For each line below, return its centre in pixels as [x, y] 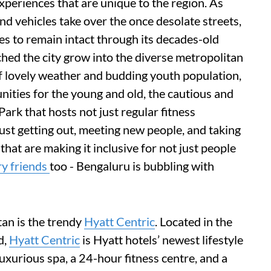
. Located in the [194, 221]
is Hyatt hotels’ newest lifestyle [162, 240]
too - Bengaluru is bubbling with [132, 166]
